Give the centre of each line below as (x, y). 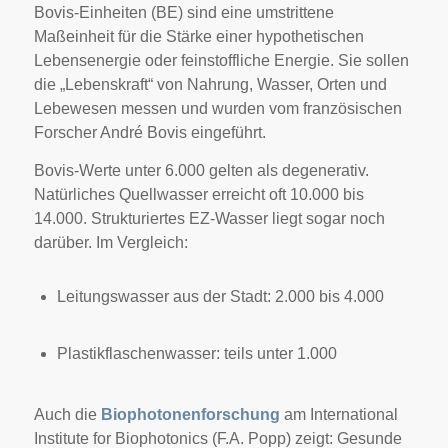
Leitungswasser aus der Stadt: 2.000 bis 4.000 (220, 296)
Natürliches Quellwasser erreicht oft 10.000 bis (198, 194)
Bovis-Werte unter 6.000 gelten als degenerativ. (201, 170)
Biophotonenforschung (190, 414)
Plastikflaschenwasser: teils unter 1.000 (196, 353)
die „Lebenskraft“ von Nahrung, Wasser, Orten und (210, 84)
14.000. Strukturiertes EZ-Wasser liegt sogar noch (209, 218)
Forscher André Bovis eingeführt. (149, 132)
